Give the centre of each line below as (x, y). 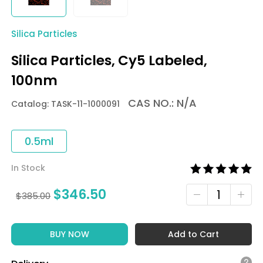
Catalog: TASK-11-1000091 (66, 104)
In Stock (28, 168)
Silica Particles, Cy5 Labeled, (109, 60)
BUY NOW (70, 234)
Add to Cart (193, 234)
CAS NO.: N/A (160, 103)
